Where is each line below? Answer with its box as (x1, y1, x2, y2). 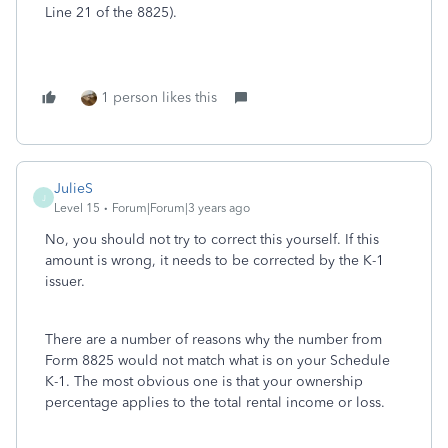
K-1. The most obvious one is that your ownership (45, 373, 363, 390)
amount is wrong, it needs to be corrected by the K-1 (45, 252, 384, 269)
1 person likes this (101, 89, 217, 106)
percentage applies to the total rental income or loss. (45, 394, 385, 411)
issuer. (45, 273, 89, 290)
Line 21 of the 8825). (45, 4, 181, 21)
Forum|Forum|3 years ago (112, 201, 250, 215)
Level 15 (54, 201, 100, 215)
